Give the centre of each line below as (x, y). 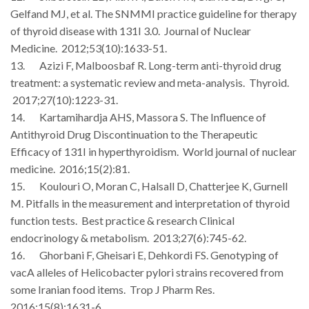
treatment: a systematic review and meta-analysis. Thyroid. (150, 82)
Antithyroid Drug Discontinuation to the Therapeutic (134, 134)
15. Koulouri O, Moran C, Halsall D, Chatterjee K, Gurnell (149, 186)
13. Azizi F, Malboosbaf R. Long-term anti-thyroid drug (146, 65)
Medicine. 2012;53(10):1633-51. (89, 48)
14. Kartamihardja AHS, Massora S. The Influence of (138, 117)
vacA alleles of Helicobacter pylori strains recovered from (147, 272)
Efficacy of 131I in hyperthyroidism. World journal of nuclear (153, 151)
